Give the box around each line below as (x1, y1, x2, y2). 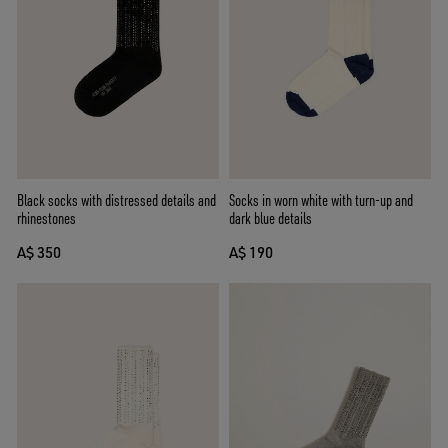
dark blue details (229, 208, 312, 229)
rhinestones (17, 208, 76, 229)
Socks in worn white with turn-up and (229, 190, 413, 211)
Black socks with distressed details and (17, 190, 216, 211)
